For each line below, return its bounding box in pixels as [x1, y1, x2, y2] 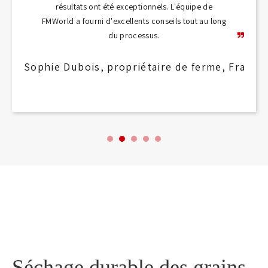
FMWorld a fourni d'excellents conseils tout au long [42, 16, 226, 27]
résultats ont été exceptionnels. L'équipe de [55, 1, 213, 13]
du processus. [108, 30, 160, 41]
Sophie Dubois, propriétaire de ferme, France [24, 60, 264, 74]
